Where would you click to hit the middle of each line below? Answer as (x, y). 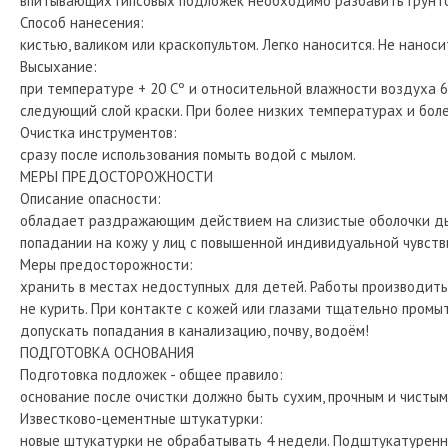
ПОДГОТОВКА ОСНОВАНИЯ (107, 352)
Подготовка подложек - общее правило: (151, 374)
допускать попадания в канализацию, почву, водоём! (194, 330)
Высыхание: (58, 66)
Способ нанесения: (82, 22)
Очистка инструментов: (98, 132)
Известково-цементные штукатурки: (141, 418)
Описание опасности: (90, 198)
